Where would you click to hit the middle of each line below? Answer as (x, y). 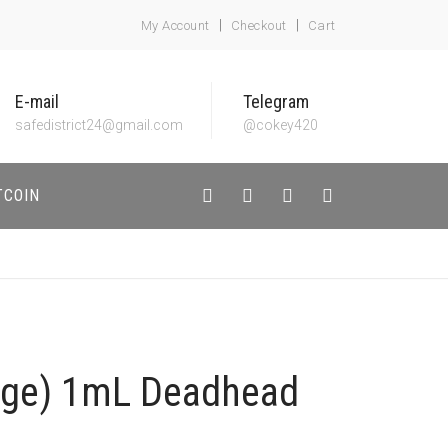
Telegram (276, 101)
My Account (175, 25)
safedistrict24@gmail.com (99, 125)
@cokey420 (280, 125)
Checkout (258, 25)
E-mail (37, 101)
